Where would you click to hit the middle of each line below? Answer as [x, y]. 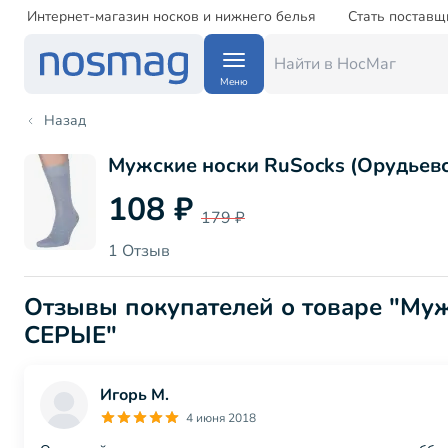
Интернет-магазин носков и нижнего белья [171, 16]
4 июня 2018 [221, 418]
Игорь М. [134, 395]
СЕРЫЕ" [70, 335]
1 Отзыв [139, 251]
